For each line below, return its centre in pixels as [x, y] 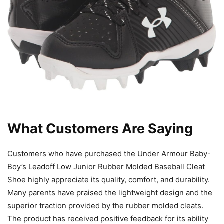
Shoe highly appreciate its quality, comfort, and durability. [109, 179]
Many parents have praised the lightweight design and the [110, 192]
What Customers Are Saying [100, 128]
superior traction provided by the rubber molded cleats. [105, 205]
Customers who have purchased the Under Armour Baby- [109, 153]
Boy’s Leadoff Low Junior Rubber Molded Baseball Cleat [106, 166]
